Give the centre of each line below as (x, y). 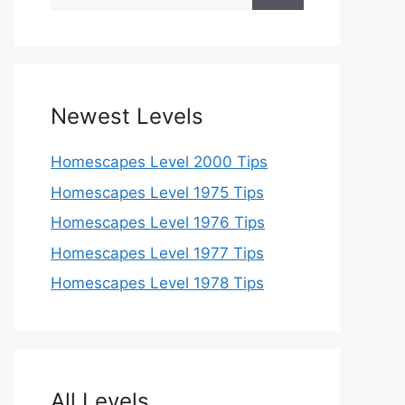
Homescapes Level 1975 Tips (157, 192)
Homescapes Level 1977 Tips (157, 253)
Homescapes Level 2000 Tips (159, 162)
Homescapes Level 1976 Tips (158, 222)
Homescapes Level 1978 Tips (157, 283)
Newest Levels (127, 116)
